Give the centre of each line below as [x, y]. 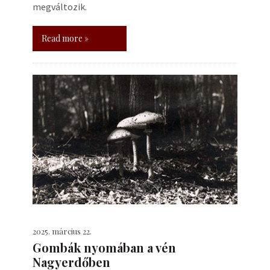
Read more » [65, 38]
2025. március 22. [62, 231]
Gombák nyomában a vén [104, 247]
